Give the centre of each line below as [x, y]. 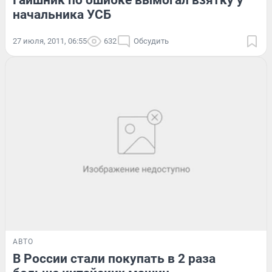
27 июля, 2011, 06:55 [50, 41]
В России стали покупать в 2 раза [114, 259]
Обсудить [151, 41]
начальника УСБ [62, 14]
